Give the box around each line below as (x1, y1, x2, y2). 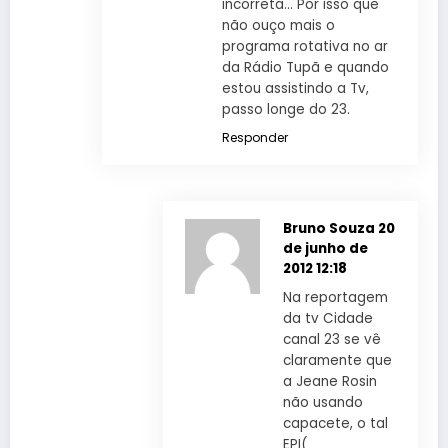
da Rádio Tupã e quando (221, 57, 389, 77)
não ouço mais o (221, 15, 335, 35)
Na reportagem (282, 287, 388, 307)
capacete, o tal (282, 413, 388, 433)
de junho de (282, 238, 368, 258)
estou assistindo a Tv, (221, 78, 369, 98)
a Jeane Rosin (282, 371, 377, 391)
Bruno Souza (282, 218, 378, 238)
